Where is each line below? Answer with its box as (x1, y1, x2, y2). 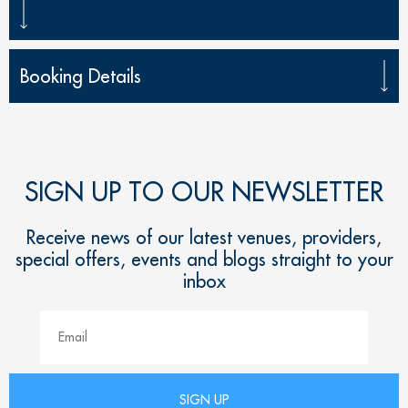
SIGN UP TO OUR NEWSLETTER (25, 174, 383, 209)
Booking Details (20, 64, 141, 87)
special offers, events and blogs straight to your (15, 247, 393, 270)
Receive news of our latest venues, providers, (26, 225, 382, 249)
